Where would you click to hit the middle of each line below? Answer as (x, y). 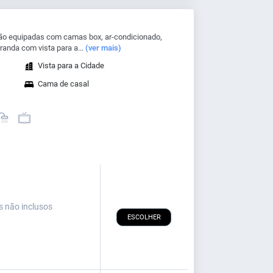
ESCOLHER (144, 217)
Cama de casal (63, 84)
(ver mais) (103, 48)
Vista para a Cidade (71, 66)
